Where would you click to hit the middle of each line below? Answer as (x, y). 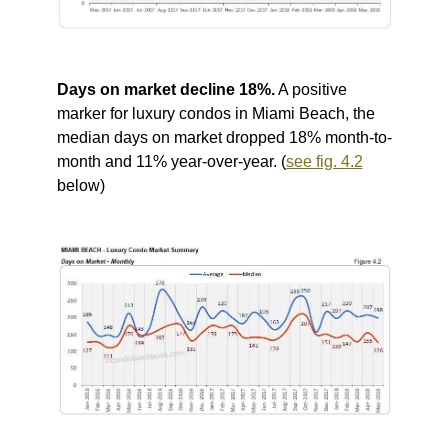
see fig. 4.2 (324, 162)
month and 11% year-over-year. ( (171, 162)
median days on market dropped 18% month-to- (224, 138)
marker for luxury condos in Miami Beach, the (215, 114)
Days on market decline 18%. (165, 90)
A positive (312, 90)
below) (80, 186)
